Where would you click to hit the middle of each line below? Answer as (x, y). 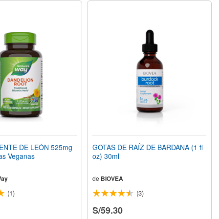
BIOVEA (112, 179)
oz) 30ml (106, 156)
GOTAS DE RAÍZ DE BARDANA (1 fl (148, 147)
